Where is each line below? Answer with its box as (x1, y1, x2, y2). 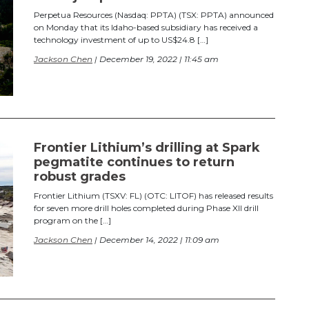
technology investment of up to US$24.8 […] (34, 34, 208, 46)
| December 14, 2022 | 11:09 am (92, 235, 219, 246)
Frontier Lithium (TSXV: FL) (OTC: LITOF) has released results (34, 190, 273, 201)
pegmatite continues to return (34, 154, 235, 170)
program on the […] (34, 215, 111, 226)
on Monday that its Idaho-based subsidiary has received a (34, 22, 258, 33)
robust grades (34, 169, 126, 185)
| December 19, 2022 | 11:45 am (92, 54, 219, 65)
